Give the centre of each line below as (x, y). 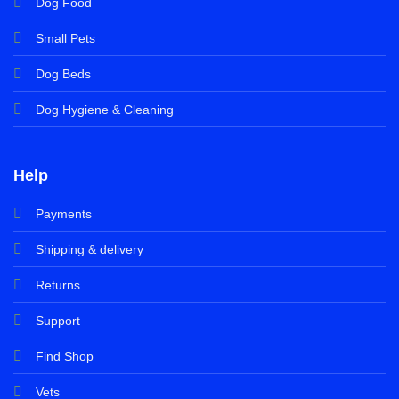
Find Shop (64, 357)
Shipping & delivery (89, 250)
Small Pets (65, 38)
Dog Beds (63, 73)
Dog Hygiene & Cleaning (104, 109)
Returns (57, 285)
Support (57, 321)
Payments (63, 214)
